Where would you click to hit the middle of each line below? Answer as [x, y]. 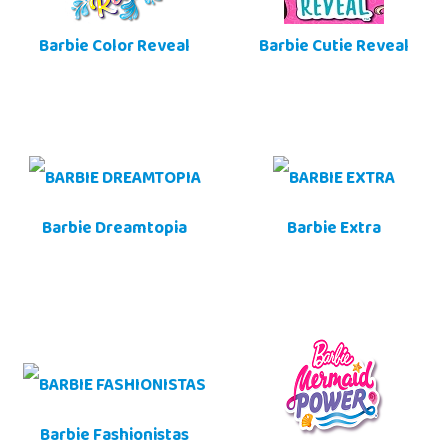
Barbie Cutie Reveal [333, 48]
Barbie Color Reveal [114, 48]
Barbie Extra [333, 230]
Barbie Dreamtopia [114, 230]
